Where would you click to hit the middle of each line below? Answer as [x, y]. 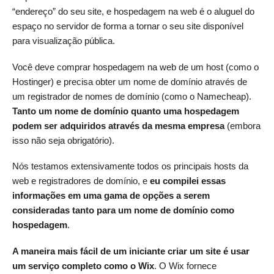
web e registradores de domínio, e [81, 181]
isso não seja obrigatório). [63, 140]
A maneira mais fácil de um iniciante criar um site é [121, 251]
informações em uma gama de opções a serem [111, 196]
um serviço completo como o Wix [83, 265]
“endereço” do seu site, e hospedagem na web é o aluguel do [133, 11]
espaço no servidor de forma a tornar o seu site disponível [128, 26]
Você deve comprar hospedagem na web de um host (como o [135, 67]
